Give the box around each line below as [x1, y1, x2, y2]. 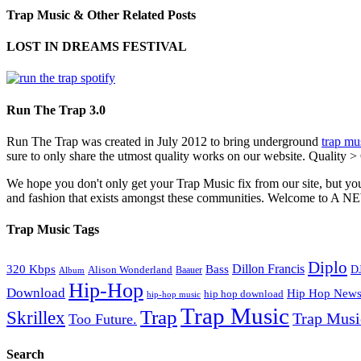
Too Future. [68, 311, 137, 328]
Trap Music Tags [6, 222, 99, 237]
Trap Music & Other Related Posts [6, 7, 196, 22]
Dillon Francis [232, 262, 305, 276]
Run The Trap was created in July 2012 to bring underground [6, 134, 322, 148]
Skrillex [6, 308, 65, 329]
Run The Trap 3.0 [6, 102, 106, 117]
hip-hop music [147, 289, 201, 300]
